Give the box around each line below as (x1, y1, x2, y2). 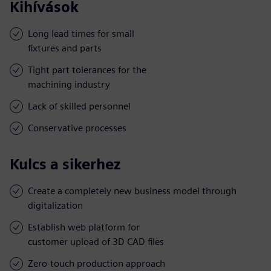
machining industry (28, 78, 110, 90)
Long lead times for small (28, 27, 134, 39)
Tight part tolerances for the (28, 64, 146, 76)
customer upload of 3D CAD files (28, 235, 164, 247)
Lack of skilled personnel (28, 100, 131, 112)
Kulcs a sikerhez (10, 155, 121, 173)
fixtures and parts (28, 42, 102, 54)
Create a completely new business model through (28, 184, 237, 197)
